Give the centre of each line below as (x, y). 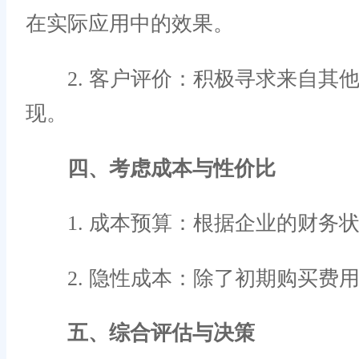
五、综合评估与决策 (161, 333)
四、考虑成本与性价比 (171, 168)
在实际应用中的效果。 (130, 24)
